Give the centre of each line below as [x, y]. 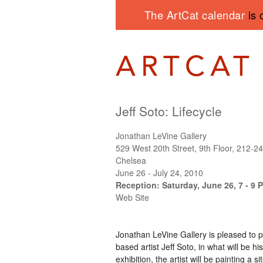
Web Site [132, 197]
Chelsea [131, 160]
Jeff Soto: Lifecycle [169, 111]
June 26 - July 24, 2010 [159, 172]
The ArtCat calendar [196, 15]
